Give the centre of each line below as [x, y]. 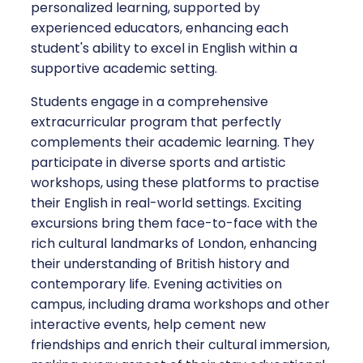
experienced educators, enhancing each [160, 28]
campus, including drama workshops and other [180, 304]
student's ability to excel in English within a [164, 48]
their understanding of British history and [160, 263]
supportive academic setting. [124, 68]
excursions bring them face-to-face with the [174, 223]
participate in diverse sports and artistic [158, 162]
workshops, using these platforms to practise [175, 182]
